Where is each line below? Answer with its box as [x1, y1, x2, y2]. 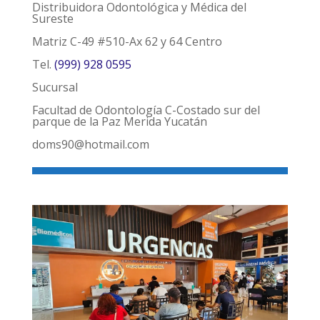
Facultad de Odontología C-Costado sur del [31, 102, 260, 119]
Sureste [31, 11, 74, 27]
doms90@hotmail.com [31, 136, 149, 153]
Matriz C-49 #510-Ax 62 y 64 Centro [31, 34, 222, 50]
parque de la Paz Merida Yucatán [31, 114, 207, 130]
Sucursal [31, 79, 78, 96]
